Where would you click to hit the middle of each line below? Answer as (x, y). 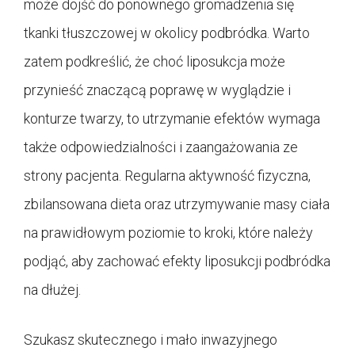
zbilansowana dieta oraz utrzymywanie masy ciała (177, 204)
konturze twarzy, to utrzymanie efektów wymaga (172, 118)
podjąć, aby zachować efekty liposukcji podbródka (177, 261)
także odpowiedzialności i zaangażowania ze (161, 147)
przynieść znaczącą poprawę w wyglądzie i (157, 90)
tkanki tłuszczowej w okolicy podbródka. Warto (167, 32)
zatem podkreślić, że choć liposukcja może (155, 61)
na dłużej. (52, 289)
